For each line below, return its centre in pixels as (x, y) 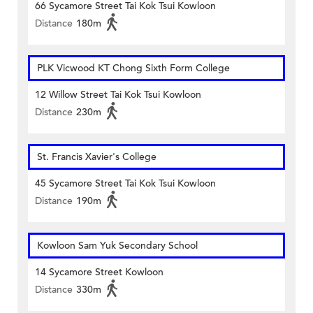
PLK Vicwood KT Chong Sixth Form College (133, 68)
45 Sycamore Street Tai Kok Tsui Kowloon (125, 184)
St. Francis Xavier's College (97, 157)
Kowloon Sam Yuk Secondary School (117, 246)
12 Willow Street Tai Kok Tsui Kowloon (118, 95)
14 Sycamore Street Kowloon (99, 272)
